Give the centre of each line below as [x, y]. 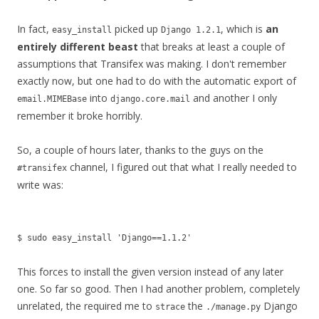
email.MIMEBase [52, 99]
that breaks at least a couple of [211, 47]
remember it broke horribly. [80, 116]
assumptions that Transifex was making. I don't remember [152, 64]
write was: [40, 185]
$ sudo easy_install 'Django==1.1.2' [104, 238]
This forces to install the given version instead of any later [150, 272]
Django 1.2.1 [191, 30]
